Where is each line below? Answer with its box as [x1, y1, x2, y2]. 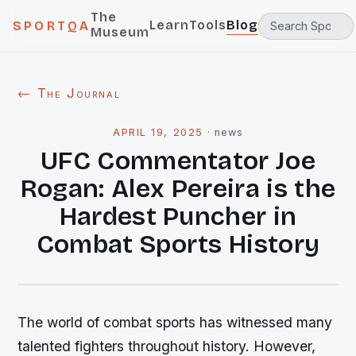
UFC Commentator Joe [40, 145, 316, 176]
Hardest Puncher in [59, 201, 297, 232]
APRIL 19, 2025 [113, 126, 203, 138]
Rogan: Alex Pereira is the [20, 173, 336, 204]
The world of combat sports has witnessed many [17, 314, 333, 331]
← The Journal [17, 85, 121, 101]
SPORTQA [13, 18, 91, 33]
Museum [91, 25, 150, 40]
